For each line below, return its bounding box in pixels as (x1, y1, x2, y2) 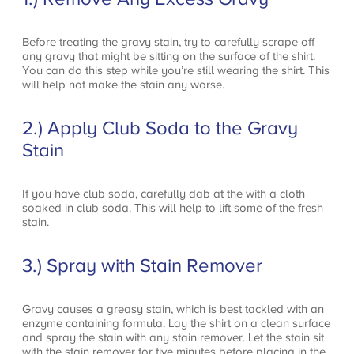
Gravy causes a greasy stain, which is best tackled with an (22, 301, 324, 315)
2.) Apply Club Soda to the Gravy (22, 117, 298, 138)
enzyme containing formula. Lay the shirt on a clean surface (22, 315, 330, 330)
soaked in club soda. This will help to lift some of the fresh (22, 200, 323, 214)
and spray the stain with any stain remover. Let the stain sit (22, 330, 324, 344)
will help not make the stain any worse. (22, 77, 224, 92)
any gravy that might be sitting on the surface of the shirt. (22, 49, 315, 63)
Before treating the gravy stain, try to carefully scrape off (22, 35, 314, 49)
